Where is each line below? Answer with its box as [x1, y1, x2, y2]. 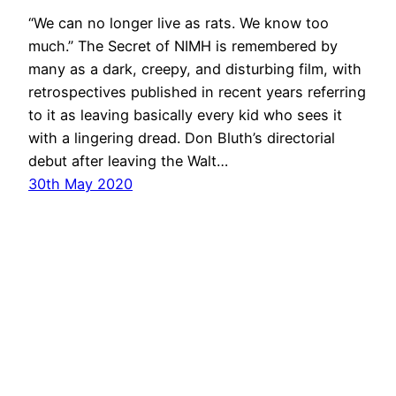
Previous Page [51, 232, 148, 251]
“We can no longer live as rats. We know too [28, 13, 329, 32]
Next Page [275, 232, 345, 251]
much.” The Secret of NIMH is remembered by [28, 36, 338, 55]
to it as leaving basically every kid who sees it [28, 105, 342, 124]
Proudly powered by [154, 366, 294, 385]
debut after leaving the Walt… [28, 151, 228, 170]
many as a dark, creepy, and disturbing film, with [28, 59, 362, 78]
